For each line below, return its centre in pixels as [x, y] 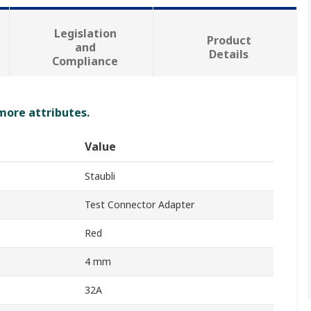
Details [229, 54]
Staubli [100, 176]
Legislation [85, 34]
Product [229, 41]
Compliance [85, 61]
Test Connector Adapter [140, 205]
